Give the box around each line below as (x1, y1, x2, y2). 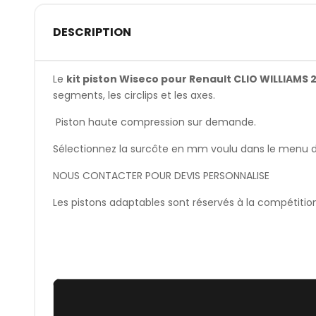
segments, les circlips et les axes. (52, 87, 215, 102)
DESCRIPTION (52, 24, 131, 41)
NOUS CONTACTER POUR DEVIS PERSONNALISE (52, 168, 269, 183)
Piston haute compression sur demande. (52, 114, 256, 129)
